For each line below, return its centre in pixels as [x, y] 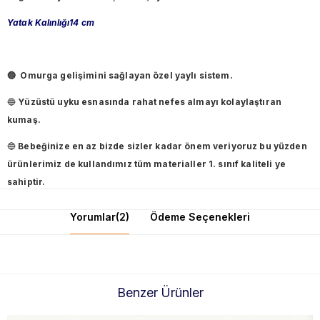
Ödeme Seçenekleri [200, 217]
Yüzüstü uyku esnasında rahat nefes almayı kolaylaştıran [150, 101]
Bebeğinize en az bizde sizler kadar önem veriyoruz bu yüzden [162, 146]
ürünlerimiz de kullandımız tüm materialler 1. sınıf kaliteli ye [146, 164]
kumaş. [24, 119]
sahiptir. [26, 181]
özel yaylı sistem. [193, 75]
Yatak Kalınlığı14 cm [51, 22]
